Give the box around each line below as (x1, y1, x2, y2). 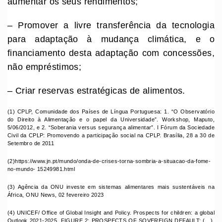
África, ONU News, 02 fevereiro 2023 (7, 192, 108, 198)
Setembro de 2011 (7, 140, 56, 147)
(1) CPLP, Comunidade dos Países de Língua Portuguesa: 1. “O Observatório (7, 109, 215, 115)
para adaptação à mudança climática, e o (7, 34, 215, 45)
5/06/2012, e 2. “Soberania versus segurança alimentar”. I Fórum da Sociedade (7, 124, 215, 131)
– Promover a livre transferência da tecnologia (7, 20, 215, 31)
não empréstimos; (7, 62, 82, 72)
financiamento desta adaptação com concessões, (7, 48, 215, 58)
